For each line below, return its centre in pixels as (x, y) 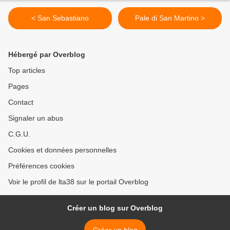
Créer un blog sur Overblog (115, 208)
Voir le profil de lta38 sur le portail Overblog (78, 182)
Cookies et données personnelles (62, 150)
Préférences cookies (41, 166)
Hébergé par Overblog (47, 55)
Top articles (27, 71)
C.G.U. (19, 134)
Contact (21, 102)
